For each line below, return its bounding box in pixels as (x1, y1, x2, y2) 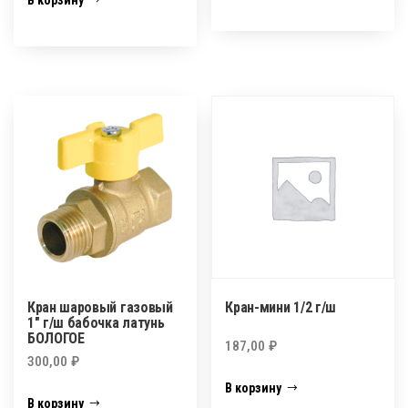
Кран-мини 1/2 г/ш (225, 298, 336, 316)
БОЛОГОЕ (27, 329, 85, 347)
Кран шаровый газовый (27, 298, 173, 316)
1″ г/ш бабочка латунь (27, 313, 165, 331)
